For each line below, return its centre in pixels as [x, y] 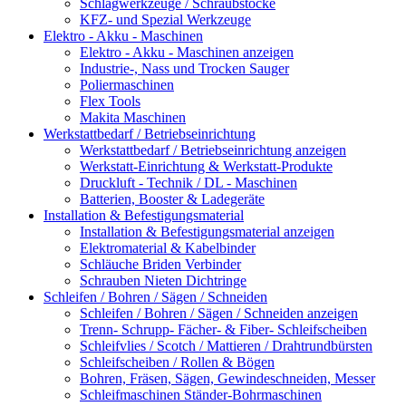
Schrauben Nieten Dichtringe [163, 281]
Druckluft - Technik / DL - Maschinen [188, 183]
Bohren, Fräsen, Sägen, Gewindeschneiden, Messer [227, 379]
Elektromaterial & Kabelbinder [168, 248]
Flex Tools [110, 101]
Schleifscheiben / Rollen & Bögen [177, 362]
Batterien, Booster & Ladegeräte [172, 199]
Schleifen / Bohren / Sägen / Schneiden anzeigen [219, 314]
